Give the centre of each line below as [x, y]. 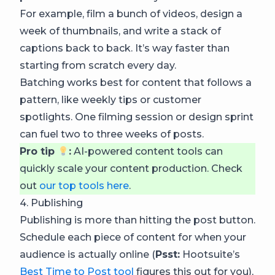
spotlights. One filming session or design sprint [137, 117]
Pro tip [39, 151]
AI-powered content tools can [147, 151]
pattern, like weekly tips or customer [110, 100]
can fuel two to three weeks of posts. [112, 134]
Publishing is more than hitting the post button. [137, 220]
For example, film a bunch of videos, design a [131, 14]
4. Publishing [51, 203]
